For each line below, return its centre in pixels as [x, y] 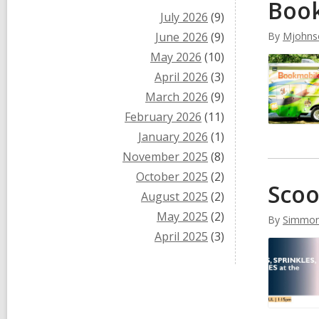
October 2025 [172, 177]
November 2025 [165, 157]
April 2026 [181, 77]
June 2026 [182, 37]
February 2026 [163, 117]
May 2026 [176, 57]
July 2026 [184, 17]
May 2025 [182, 216]
